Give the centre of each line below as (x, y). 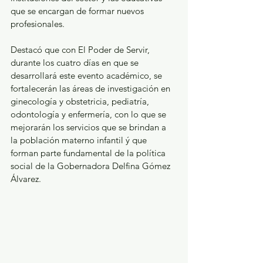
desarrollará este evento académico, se (87, 76)
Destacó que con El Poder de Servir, (81, 50)
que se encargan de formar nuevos (78, 11)
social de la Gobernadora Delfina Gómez (92, 166)
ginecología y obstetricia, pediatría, (81, 102)
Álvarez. (26, 179)
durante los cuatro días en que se (76, 63)
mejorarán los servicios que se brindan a (90, 127)
